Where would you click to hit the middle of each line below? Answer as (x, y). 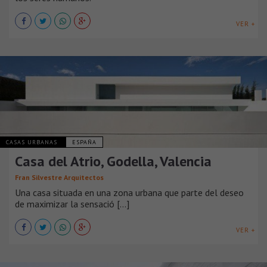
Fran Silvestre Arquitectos (59, 178)
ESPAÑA (84, 142)
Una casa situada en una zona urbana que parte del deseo (129, 193)
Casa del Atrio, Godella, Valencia (113, 162)
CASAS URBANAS (33, 142)
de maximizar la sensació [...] (72, 204)
